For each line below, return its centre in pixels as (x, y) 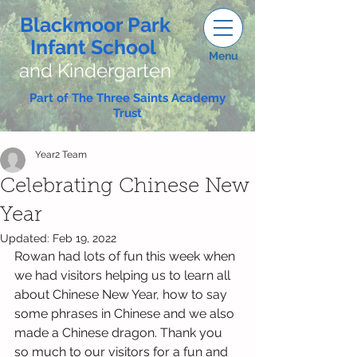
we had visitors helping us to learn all (124, 275)
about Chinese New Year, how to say (122, 294)
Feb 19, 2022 (84, 238)
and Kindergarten (95, 71)
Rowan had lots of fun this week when (126, 256)
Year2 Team (61, 155)
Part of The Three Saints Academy (127, 98)
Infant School (93, 47)
